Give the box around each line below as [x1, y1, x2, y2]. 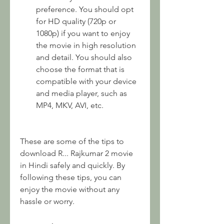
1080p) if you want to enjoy [36, 28, 130, 38]
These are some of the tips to [20, 136, 124, 146]
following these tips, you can [20, 172, 121, 182]
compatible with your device [36, 76, 136, 86]
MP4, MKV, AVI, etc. [36, 100, 103, 110]
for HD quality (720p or [36, 16, 116, 26]
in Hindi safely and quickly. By [20, 160, 125, 170]
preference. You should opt [36, 4, 133, 14]
